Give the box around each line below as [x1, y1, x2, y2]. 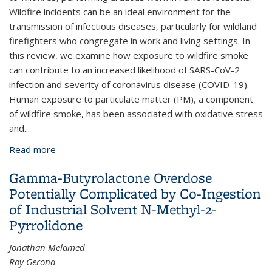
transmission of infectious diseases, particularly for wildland [9, 20, 257, 32]
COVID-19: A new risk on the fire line [56, 158, 208, 170]
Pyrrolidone [9, 216, 83, 234]
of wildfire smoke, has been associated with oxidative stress [9, 107, 263, 120]
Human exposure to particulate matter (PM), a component [9, 93, 253, 105]
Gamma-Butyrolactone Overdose [9, 168, 212, 187]
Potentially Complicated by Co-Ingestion [9, 184, 261, 203]
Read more [9, 143, 56, 155]
